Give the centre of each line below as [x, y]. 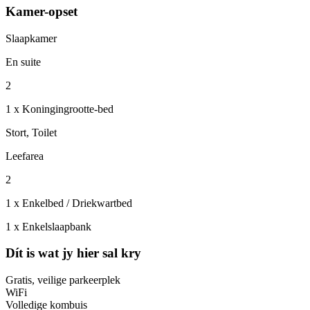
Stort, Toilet [31, 132]
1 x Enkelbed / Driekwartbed [69, 203]
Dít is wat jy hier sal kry [73, 253]
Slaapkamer [31, 38]
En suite [23, 62]
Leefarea [25, 156]
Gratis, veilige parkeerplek [63, 280]
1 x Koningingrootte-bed [60, 109]
